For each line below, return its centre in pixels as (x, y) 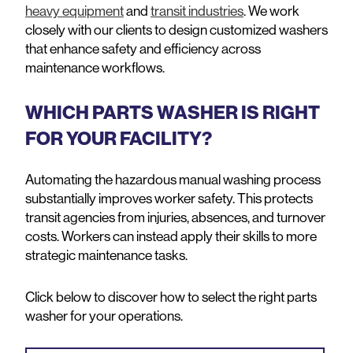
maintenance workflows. (96, 68)
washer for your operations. (104, 315)
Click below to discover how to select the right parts (171, 296)
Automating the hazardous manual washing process (173, 180)
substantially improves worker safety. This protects (169, 199)
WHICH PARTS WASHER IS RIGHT (173, 112)
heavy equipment (74, 11)
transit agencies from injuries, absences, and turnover (175, 217)
